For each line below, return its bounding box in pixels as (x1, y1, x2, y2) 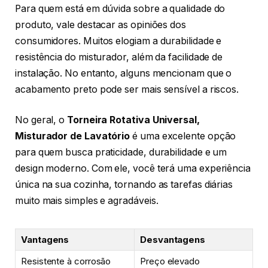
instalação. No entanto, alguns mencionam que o (15, 67, 232, 79)
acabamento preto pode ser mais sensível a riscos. (15, 83, 239, 95)
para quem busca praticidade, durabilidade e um (15, 147, 227, 159)
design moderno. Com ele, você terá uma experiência (15, 163, 251, 175)
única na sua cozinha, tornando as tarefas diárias (15, 179, 233, 191)
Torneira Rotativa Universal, (67, 114, 200, 126)
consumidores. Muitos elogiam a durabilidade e (15, 35, 222, 47)
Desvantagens (140, 234, 206, 246)
